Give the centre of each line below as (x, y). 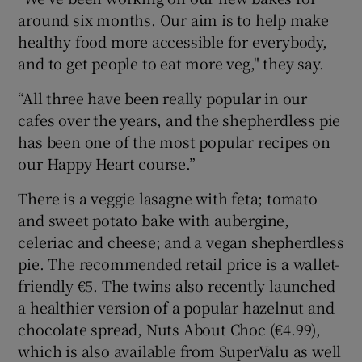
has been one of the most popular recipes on (174, 141)
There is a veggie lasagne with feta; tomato (168, 198)
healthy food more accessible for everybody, (173, 41)
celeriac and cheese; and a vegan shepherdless (181, 241)
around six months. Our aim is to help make (174, 19)
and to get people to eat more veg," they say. (171, 63)
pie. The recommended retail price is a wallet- (179, 263)
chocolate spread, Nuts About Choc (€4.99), (170, 328)
